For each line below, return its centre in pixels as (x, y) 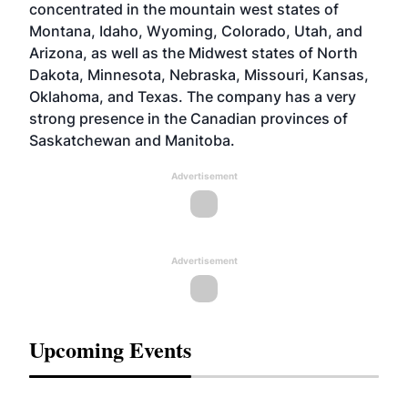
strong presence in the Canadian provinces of (189, 118)
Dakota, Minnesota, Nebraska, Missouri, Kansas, (199, 75)
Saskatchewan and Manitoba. (132, 140)
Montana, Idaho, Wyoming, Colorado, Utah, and (196, 31)
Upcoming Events (110, 349)
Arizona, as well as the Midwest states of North (194, 53)
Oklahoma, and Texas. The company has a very (193, 97)
